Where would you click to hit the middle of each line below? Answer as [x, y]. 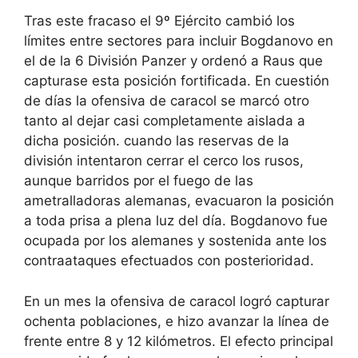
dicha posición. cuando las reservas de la [157, 141]
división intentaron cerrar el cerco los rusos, [164, 161]
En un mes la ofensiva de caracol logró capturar [177, 301]
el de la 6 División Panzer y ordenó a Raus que [173, 61]
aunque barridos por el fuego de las [139, 181]
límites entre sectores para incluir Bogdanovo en [179, 41]
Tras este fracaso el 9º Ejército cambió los [159, 21]
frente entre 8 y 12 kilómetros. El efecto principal [179, 341]
